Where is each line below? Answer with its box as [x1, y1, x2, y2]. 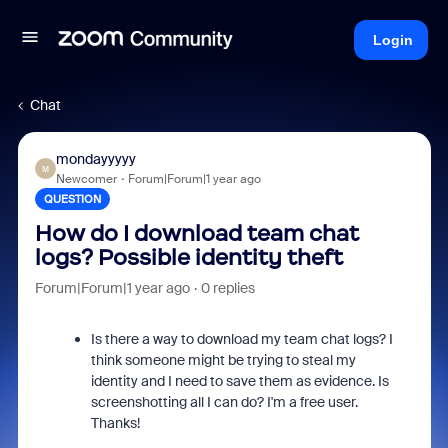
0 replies [200, 279, 255, 297]
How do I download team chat [34, 220, 359, 247]
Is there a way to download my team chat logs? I [90, 330, 393, 348]
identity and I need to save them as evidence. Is [90, 372, 389, 390]
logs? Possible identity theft [34, 244, 343, 271]
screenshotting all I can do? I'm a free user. [90, 393, 358, 411]
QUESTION [43, 192, 101, 206]
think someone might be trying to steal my [90, 351, 356, 369]
